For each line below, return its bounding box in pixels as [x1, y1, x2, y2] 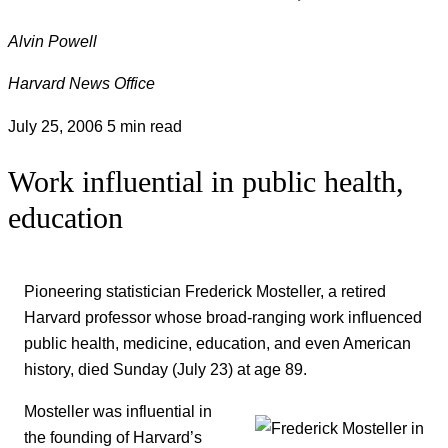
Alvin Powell [8, 31, 97, 50]
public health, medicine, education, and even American [24, 333, 411, 352]
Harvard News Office [8, 74, 155, 93]
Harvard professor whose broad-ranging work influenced [24, 307, 422, 326]
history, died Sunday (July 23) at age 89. [24, 359, 307, 378]
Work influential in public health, [8, 164, 404, 199]
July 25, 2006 [8, 116, 107, 135]
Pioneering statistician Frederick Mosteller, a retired [24, 281, 386, 300]
